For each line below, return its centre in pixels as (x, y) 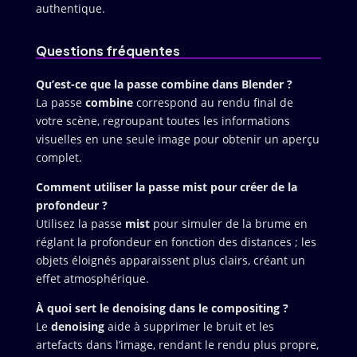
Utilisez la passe (80, 223)
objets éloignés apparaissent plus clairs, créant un (170, 260)
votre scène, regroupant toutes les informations (163, 120)
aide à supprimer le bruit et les (189, 326)
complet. (59, 157)
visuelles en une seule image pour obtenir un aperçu (177, 139)
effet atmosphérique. (92, 278)
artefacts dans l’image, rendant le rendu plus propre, (177, 344)
